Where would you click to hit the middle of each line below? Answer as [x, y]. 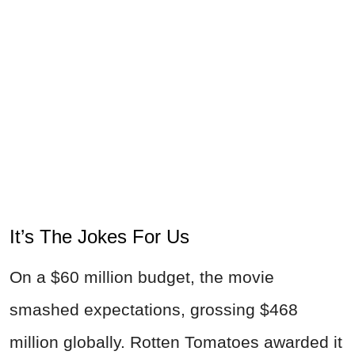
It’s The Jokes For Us [105, 237]
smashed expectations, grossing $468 [154, 310]
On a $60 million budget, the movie [142, 277]
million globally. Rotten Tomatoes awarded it [176, 342]
